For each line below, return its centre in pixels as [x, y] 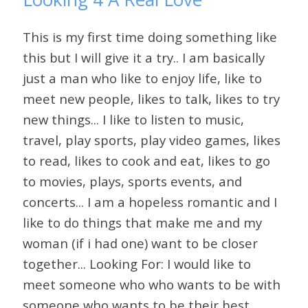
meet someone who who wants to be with [152, 284]
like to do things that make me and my [143, 222]
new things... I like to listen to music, [134, 119]
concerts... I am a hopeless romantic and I [150, 201]
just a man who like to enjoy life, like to [143, 78]
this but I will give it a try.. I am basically [144, 57]
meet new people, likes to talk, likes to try [152, 98]
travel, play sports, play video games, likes [152, 140]
